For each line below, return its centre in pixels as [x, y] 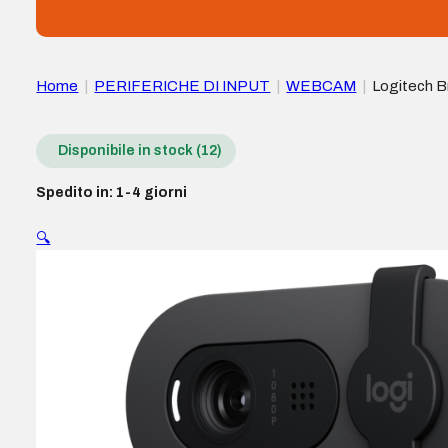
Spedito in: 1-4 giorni [112, 193]
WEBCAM [321, 85]
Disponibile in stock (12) [140, 151]
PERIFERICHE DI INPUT [182, 85]
